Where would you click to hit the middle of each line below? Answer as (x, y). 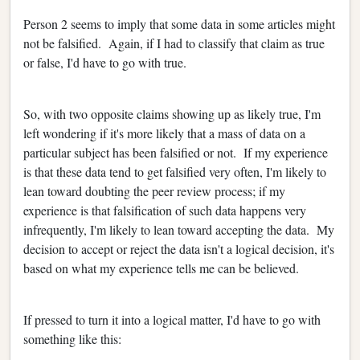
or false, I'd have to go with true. (105, 62)
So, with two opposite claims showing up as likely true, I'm (172, 113)
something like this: (72, 338)
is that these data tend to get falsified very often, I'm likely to (175, 171)
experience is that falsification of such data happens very (165, 210)
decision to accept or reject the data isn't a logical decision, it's (179, 248)
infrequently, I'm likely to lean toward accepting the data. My (179, 229)
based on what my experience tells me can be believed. (161, 268)
